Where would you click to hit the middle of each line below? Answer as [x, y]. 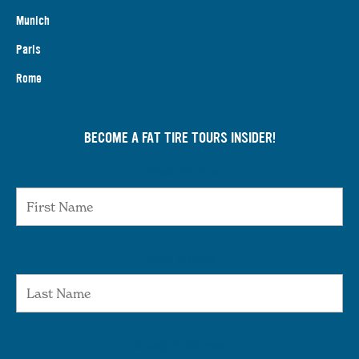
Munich [33, 20]
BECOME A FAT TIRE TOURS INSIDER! [179, 137]
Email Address [179, 344]
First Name [179, 171]
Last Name [179, 258]
